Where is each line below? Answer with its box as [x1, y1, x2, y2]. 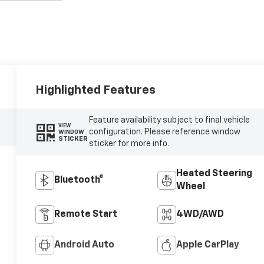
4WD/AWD [176, 210, 224, 220]
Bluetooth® [54, 176, 104, 186]
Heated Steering [176, 169, 252, 179]
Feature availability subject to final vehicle [88, 116, 250, 125]
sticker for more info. [88, 140, 169, 148]
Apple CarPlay [176, 240, 239, 250]
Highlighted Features [35, 84, 156, 97]
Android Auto [54, 240, 115, 250]
